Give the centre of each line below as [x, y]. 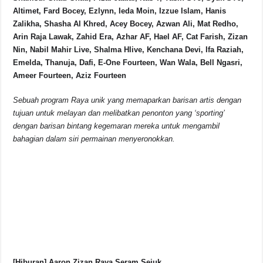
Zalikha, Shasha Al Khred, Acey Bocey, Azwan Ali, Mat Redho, [126, 24]
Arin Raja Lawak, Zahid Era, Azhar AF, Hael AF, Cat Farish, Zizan [131, 37]
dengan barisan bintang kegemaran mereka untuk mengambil [117, 126]
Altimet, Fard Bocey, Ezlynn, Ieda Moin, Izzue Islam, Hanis [120, 11]
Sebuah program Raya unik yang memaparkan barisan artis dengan [127, 100]
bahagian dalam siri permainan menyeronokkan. [94, 139]
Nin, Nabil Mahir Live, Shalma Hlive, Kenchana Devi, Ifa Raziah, [129, 50]
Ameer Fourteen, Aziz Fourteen [70, 76]
